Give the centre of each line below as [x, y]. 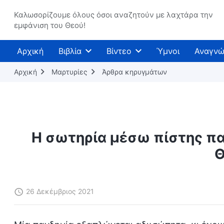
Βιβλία [70, 51]
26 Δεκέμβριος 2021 [60, 191]
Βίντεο [119, 51]
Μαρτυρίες [69, 72]
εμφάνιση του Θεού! [50, 25]
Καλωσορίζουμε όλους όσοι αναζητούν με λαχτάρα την [113, 15]
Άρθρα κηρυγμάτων [134, 72]
